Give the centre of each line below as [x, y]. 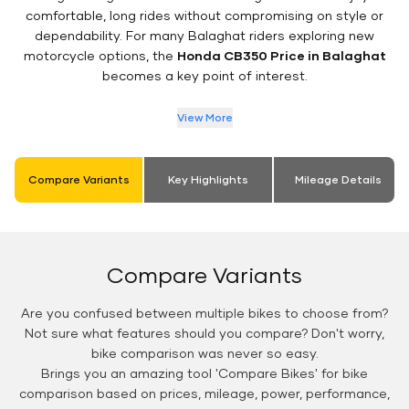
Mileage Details [338, 180]
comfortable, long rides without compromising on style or [204, 16]
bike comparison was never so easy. [204, 353]
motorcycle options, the [100, 56]
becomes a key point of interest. [204, 76]
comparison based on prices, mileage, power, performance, [204, 393]
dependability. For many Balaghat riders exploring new [204, 36]
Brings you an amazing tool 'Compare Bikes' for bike [204, 373]
